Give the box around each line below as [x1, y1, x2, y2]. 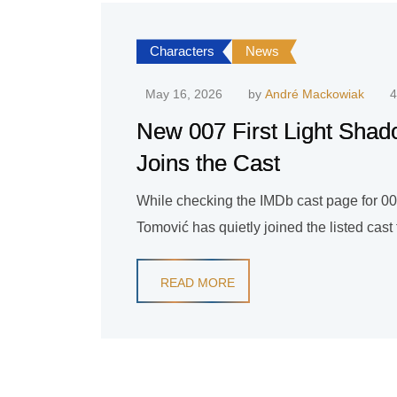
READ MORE [160, 276, 235, 291]
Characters [150, 43, 214, 59]
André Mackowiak [265, 87, 364, 102]
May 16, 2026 [145, 87, 222, 102]
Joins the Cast [136, 150, 280, 177]
